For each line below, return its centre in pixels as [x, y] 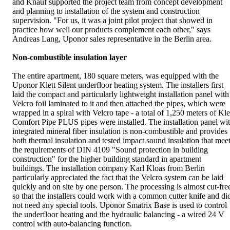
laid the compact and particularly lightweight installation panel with [121, 94]
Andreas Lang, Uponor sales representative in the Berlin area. [112, 39]
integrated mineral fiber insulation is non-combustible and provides [120, 131]
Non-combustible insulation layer [70, 57]
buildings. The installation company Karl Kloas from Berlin [109, 168]
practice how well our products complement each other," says [111, 29]
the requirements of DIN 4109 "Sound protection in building [110, 149]
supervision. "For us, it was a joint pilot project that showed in [112, 20]
